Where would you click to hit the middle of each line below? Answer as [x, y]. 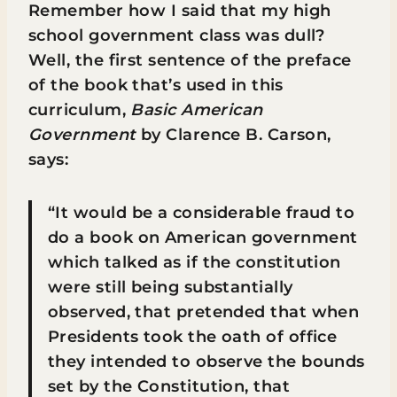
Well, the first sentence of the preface [190, 60]
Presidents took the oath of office [193, 337]
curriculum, [80, 110]
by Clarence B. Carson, [234, 135]
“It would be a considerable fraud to [202, 213]
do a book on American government [203, 237]
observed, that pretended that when [204, 312]
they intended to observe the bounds [206, 362]
